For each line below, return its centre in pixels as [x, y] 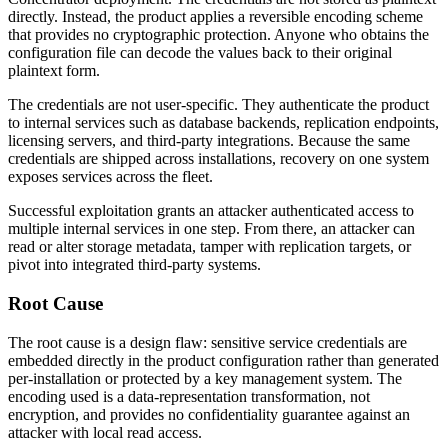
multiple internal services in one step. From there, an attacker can [211, 229]
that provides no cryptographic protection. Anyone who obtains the [218, 35]
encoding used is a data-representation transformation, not [189, 396]
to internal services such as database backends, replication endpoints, [223, 123]
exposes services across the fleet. [110, 177]
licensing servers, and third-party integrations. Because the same [209, 141]
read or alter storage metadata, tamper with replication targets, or [209, 247]
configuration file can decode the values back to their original [200, 53]
